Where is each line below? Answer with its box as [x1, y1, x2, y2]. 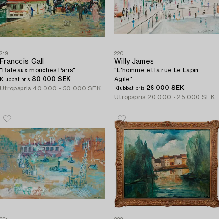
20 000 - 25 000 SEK [147, 94, 215, 100]
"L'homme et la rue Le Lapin [114, 67, 199, 73]
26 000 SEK [146, 85, 185, 91]
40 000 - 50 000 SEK [33, 86, 101, 91]
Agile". [114, 76, 134, 82]
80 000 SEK [31, 76, 71, 82]
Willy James [114, 58, 154, 65]
